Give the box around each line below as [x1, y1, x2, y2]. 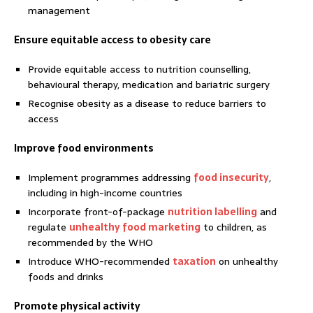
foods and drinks [28, 268, 103, 284]
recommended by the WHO [28, 234, 153, 250]
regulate [28, 219, 69, 235]
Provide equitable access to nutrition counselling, [28, 61, 251, 77]
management [28, 2, 90, 18]
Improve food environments [14, 140, 154, 156]
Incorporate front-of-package [28, 203, 168, 219]
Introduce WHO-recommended [28, 253, 173, 269]
